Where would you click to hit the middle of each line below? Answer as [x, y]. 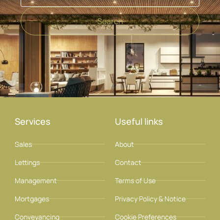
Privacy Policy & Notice [150, 199]
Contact [128, 163]
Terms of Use [135, 181]
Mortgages [32, 199]
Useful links [139, 122]
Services [33, 122]
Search [110, 21]
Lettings [27, 163]
